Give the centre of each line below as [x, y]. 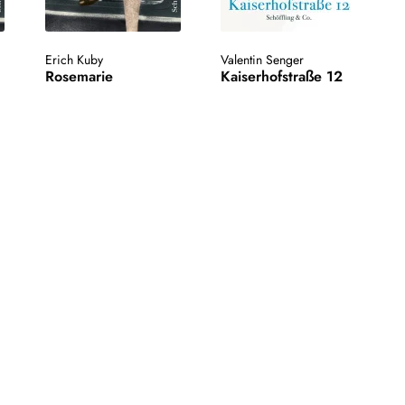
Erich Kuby [74, 60]
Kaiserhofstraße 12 [282, 77]
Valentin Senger [263, 60]
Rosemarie [79, 77]
